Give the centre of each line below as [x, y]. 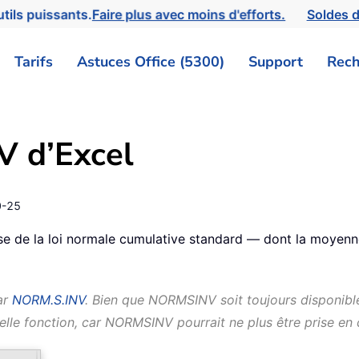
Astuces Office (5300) [151, 61]
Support [276, 61]
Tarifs [34, 61]
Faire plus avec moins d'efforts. [193, 14]
